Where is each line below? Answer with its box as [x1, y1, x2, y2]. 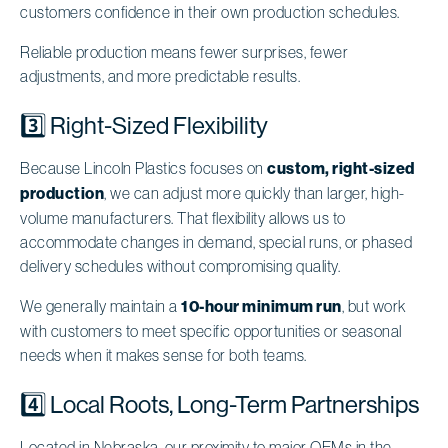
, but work [341, 296, 406, 315]
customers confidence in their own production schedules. [20, 2, 400, 21]
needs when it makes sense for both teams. [20, 345, 307, 364]
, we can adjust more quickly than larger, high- [104, 183, 405, 202]
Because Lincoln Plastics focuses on [20, 158, 267, 177]
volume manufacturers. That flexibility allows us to [20, 208, 346, 227]
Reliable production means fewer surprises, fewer [20, 42, 348, 61]
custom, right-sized [267, 158, 415, 178]
